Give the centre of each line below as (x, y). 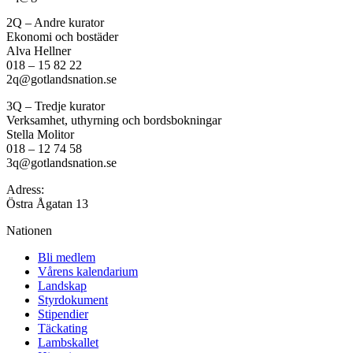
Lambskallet (68, 343)
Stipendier (63, 314)
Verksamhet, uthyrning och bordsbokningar (114, 121)
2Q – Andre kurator (55, 23)
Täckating (63, 329)
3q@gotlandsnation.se (61, 163)
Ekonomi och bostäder (62, 37)
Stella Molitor (40, 135)
